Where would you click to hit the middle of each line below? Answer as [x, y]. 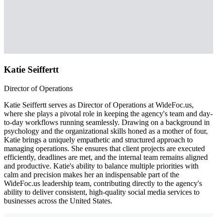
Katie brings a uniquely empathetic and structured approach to [98, 140]
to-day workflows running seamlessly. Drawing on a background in [107, 123]
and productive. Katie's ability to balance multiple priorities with [101, 166]
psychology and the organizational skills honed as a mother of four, [106, 131]
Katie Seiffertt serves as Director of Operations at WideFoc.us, [99, 105]
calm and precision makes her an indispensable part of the [92, 175]
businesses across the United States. [58, 201]
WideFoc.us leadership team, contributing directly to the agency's [103, 184]
